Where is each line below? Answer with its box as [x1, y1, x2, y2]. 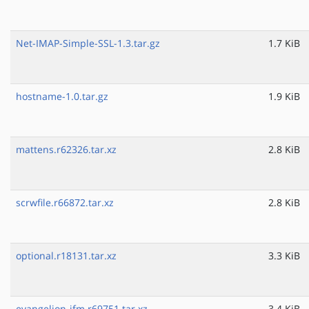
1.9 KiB [268, 90, 300, 103]
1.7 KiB [268, 37, 300, 50]
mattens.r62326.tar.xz [16, 143, 117, 157]
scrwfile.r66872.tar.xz [16, 196, 114, 210]
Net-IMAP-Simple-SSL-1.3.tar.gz [16, 37, 160, 50]
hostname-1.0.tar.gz [16, 90, 108, 103]
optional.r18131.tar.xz [16, 249, 117, 263]
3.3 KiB [268, 249, 300, 263]
